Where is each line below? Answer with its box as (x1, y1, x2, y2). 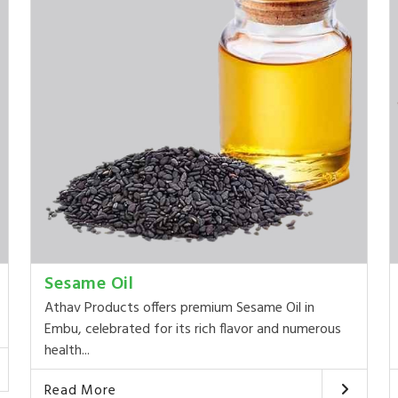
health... (44, 338, 91, 362)
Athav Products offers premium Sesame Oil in (44, 296, 315, 320)
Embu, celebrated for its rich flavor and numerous (44, 317, 342, 341)
